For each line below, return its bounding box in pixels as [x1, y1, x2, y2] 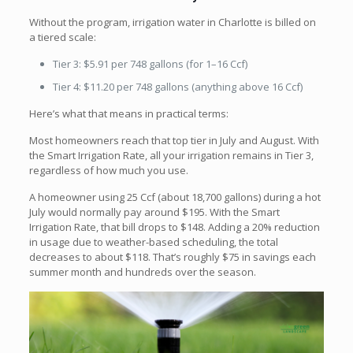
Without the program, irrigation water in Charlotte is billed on [28, 14, 316, 29]
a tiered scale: [28, 29, 96, 44]
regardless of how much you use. [28, 162, 188, 177]
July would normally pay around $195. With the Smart [28, 204, 280, 219]
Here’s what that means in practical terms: [28, 106, 229, 121]
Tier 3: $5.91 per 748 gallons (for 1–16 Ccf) [52, 56, 247, 71]
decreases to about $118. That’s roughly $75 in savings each [28, 249, 316, 264]
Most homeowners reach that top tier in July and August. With [28, 132, 319, 147]
